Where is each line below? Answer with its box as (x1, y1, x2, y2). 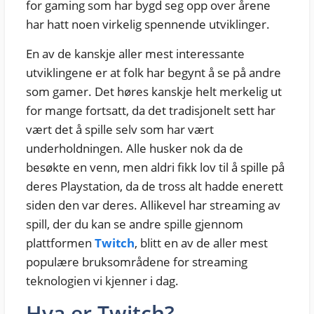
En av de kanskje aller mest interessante (25, 45, 245, 62)
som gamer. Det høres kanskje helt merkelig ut (25, 83, 282, 100)
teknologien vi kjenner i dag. (25, 272, 179, 289)
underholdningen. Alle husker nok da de (25, 139, 243, 156)
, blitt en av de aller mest (134, 234, 268, 251)
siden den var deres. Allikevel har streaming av (25, 196, 280, 213)
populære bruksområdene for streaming (25, 253, 247, 270)
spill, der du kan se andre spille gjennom (25, 215, 243, 232)
